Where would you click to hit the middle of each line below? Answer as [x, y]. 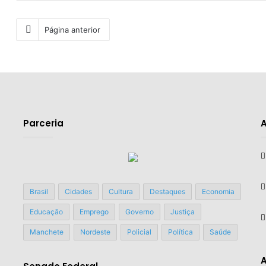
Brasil [39, 191]
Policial [139, 232]
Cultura [121, 191]
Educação [46, 211]
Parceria [43, 123]
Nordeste [95, 232]
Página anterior [72, 29]
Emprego [94, 211]
